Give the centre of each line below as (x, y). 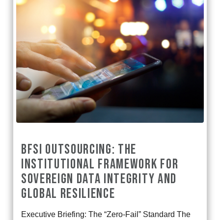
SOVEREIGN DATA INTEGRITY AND (99, 179)
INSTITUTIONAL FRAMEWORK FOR (100, 165)
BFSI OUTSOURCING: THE (79, 150)
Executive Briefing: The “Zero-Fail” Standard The (106, 215)
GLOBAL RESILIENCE (68, 194)
